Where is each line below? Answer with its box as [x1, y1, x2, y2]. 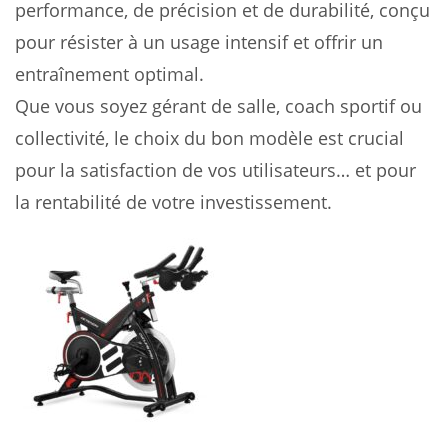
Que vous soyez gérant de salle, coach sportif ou [15, 94, 422, 118]
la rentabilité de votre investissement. [15, 190, 332, 214]
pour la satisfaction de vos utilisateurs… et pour [15, 158, 416, 182]
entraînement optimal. [15, 62, 204, 86]
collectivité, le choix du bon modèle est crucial [15, 126, 404, 150]
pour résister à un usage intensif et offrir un [15, 30, 383, 54]
